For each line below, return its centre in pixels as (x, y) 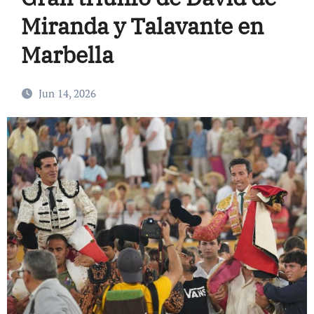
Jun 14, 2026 (67, 93)
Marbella (67, 54)
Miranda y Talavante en (142, 26)
